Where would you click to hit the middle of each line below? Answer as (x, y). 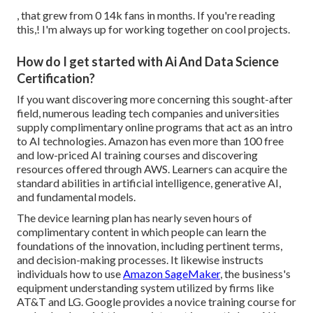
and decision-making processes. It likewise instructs (140, 259)
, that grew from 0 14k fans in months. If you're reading (146, 15)
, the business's (255, 273)
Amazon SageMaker (172, 273)
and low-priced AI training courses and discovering (137, 154)
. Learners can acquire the (227, 168)
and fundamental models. (76, 196)
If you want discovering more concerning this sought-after (155, 99)
